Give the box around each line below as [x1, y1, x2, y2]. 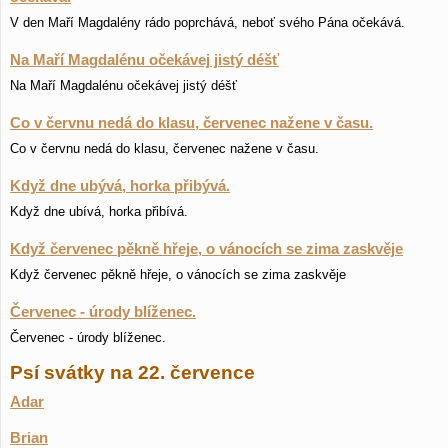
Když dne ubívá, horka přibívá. [10, 204, 188, 219]
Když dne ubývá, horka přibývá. [10, 178, 230, 194]
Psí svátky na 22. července [10, 362, 255, 383]
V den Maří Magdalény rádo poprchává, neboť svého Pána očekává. [10, 15, 405, 30]
